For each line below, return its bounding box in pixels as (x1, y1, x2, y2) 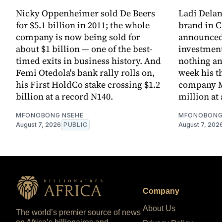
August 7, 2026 (16, 120, 61, 128)
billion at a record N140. (16, 90, 113, 103)
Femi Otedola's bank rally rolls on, (16, 66, 155, 79)
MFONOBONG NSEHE (16, 111, 84, 119)
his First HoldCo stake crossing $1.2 (16, 78, 160, 91)
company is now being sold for (16, 30, 140, 43)
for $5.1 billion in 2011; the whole (16, 18, 150, 31)
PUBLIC (63, 120, 88, 128)
